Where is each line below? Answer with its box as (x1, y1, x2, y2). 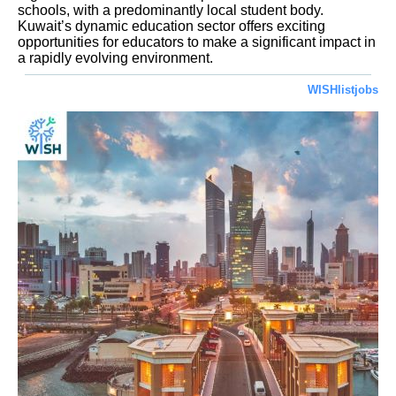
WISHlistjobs (308, 82, 378, 96)
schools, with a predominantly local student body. (18, 3, 324, 19)
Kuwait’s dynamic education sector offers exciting (18, 19, 325, 34)
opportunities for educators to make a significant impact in (18, 34, 376, 50)
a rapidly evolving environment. (18, 50, 213, 66)
